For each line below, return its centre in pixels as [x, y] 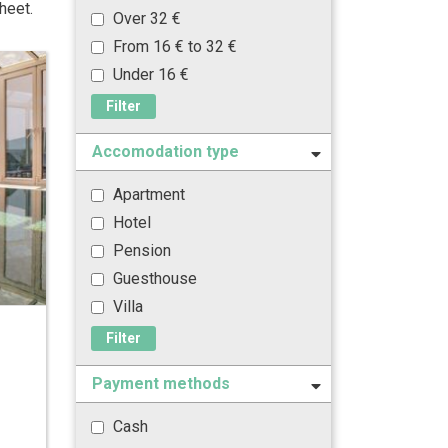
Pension [140, 250]
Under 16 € [149, 74]
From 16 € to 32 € [173, 46]
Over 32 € [145, 18]
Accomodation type [165, 151]
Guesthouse [153, 278]
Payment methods [161, 383]
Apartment [147, 194]
